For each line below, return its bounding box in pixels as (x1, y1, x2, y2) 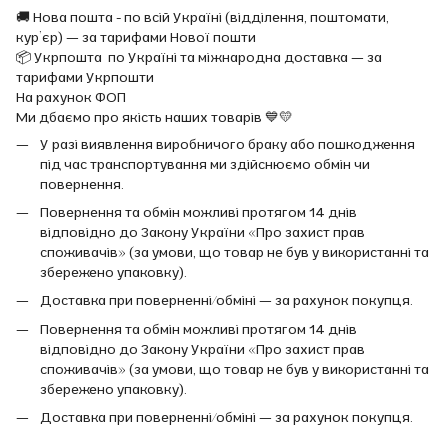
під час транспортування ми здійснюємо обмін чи (40, 154, 370, 173)
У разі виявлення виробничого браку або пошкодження (40, 134, 415, 153)
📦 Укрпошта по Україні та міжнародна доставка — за (16, 47, 382, 66)
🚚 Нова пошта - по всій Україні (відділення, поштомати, (16, 7, 389, 26)
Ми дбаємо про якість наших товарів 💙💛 (16, 107, 293, 126)
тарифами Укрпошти (16, 67, 154, 86)
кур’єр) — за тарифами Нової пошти (16, 27, 256, 46)
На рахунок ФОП (16, 87, 126, 106)
